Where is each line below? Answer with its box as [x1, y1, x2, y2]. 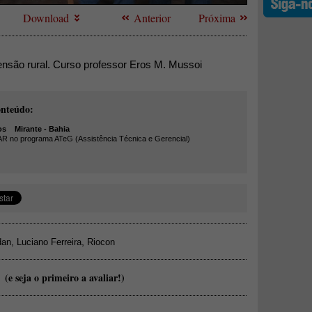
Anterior [134, 10, 171, 25]
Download [23, 10, 69, 25]
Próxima [198, 10, 235, 25]
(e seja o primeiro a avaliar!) [5, 270, 125, 285]
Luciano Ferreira [17, 237, 81, 247]
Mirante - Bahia [6, 125, 70, 133]
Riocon [87, 237, 115, 247]
